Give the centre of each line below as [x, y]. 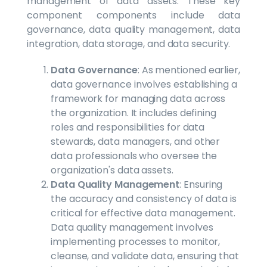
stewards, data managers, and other [136, 141]
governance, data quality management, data [133, 29]
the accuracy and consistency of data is [144, 198]
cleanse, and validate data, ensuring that [145, 256]
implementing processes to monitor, [136, 241]
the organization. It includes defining [133, 113]
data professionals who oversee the [134, 156]
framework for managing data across [138, 98]
